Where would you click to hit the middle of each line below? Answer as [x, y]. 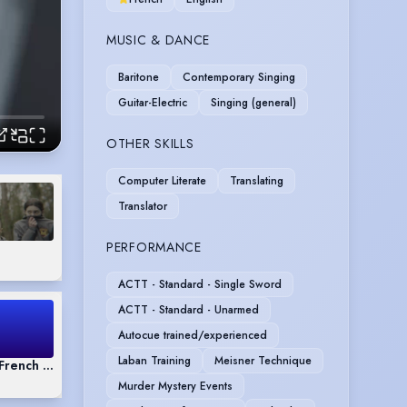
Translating [257, 180]
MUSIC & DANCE [159, 40]
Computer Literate [162, 180]
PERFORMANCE [154, 247]
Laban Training [154, 360]
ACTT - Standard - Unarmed [189, 309]
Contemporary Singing [239, 77]
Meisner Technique [263, 360]
